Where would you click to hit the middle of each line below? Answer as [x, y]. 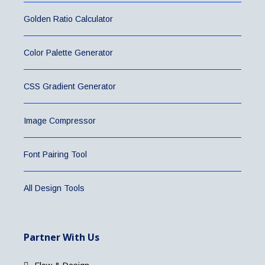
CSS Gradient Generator [70, 87]
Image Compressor [60, 120]
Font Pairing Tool [55, 154]
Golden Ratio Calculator [68, 19]
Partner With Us [62, 237]
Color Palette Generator [68, 53]
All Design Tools [54, 188]
